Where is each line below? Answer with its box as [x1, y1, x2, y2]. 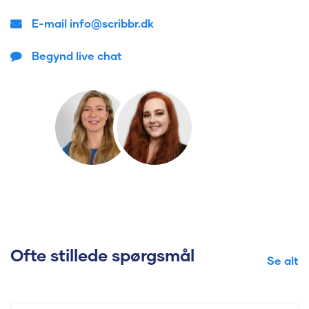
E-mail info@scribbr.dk [32, 16, 154, 30]
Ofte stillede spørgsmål [10, 244, 195, 265]
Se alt [267, 253, 299, 267]
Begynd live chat [32, 48, 122, 62]
